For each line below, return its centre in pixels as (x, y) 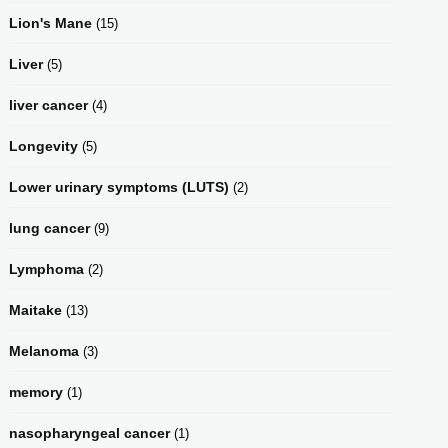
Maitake (35, 309)
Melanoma (44, 350)
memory (36, 391)
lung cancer (49, 227)
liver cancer (48, 104)
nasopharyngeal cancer (89, 432)
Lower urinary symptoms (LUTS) (119, 186)
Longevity (43, 145)
